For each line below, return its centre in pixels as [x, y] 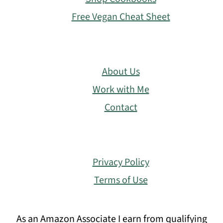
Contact [121, 108]
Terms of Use [121, 180]
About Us [121, 72]
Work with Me [121, 90]
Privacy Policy [121, 163]
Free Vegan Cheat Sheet [121, 17]
